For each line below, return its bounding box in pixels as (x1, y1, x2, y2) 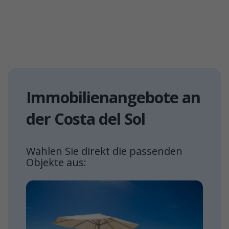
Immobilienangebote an (26, 86, 200, 108)
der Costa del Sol (26, 108, 145, 129)
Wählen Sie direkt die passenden (26, 144, 182, 158)
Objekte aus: (26, 155, 86, 169)
